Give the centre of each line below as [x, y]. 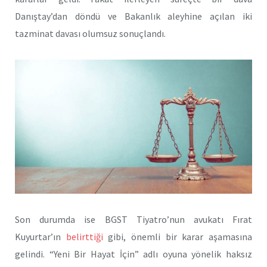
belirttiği [84, 237]
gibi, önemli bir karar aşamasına [178, 237]
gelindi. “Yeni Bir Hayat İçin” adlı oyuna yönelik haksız [133, 254]
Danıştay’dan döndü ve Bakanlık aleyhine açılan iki [133, 16]
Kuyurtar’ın [41, 237]
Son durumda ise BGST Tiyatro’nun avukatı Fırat [133, 220]
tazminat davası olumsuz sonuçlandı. [90, 33]
